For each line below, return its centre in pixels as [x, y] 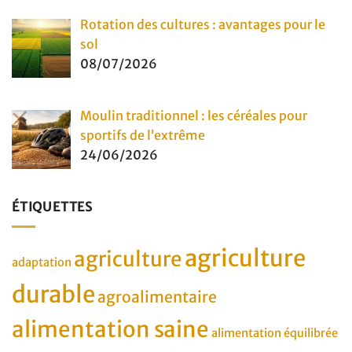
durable [53, 294]
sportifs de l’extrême [143, 136]
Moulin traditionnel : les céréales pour [194, 116]
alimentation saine [110, 329]
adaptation [42, 262]
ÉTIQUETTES [52, 207]
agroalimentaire [157, 297]
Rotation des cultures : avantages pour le [203, 25]
